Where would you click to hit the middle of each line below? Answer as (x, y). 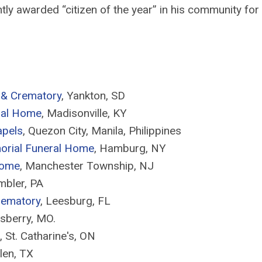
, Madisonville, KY (84, 113)
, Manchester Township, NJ (87, 166)
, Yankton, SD (93, 96)
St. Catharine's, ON (50, 236)
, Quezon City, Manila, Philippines (102, 131)
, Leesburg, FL (75, 201)
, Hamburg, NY (130, 148)
